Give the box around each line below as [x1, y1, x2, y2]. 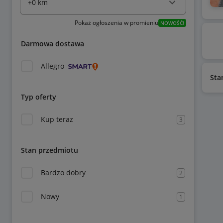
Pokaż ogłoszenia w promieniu [74, 18, 158, 27]
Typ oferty [21, 92, 56, 102]
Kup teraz [41, 114, 73, 124]
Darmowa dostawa [21, 39, 84, 48]
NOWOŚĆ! [160, 19, 184, 26]
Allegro [41, 61, 64, 71]
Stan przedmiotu [21, 145, 78, 155]
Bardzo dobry [41, 168, 86, 177]
